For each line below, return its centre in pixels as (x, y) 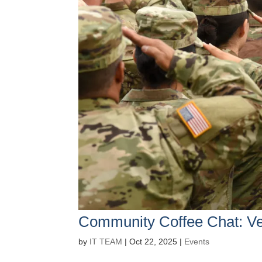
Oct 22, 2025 (154, 241)
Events (197, 241)
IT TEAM (106, 241)
